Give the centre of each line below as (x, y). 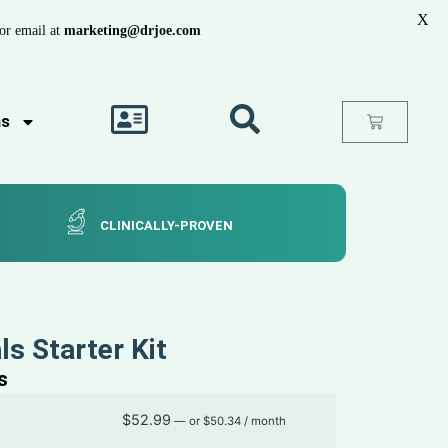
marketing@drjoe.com (132, 30)
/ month (265, 421)
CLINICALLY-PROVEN (167, 225)
